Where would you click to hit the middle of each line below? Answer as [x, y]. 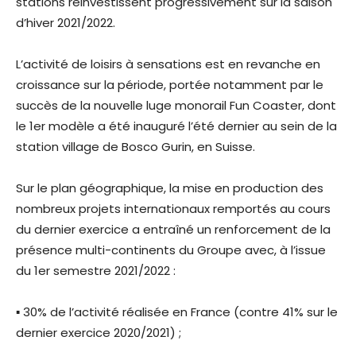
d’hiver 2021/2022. [67, 23]
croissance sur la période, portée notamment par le [170, 85]
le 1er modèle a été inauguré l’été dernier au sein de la [176, 126]
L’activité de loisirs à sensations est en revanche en [168, 64]
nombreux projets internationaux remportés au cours [173, 209]
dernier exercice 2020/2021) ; [100, 333]
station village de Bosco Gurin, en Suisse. [137, 147]
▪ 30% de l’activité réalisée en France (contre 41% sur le [177, 312]
